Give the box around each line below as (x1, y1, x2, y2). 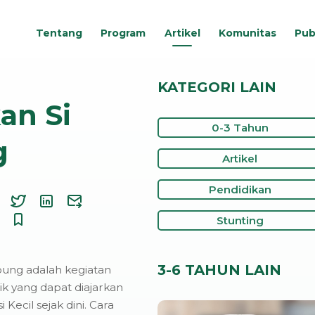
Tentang (35, 27, 82, 40)
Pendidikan (208, 182, 271, 196)
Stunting (216, 213, 264, 227)
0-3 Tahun (211, 120, 269, 134)
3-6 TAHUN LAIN (157, 261, 281, 278)
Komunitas (218, 27, 276, 40)
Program (101, 27, 146, 40)
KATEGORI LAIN (157, 78, 276, 96)
